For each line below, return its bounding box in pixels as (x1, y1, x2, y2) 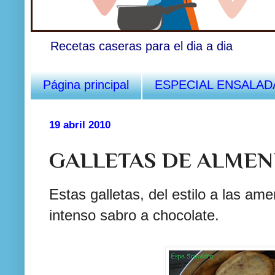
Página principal (43, 77, 129, 91)
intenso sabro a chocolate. (49, 206, 219, 223)
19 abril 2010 (49, 118, 110, 131)
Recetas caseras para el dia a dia (50, 39, 233, 53)
